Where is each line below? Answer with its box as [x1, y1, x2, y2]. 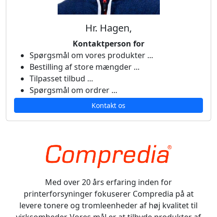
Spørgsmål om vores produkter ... [30, 50, 153, 61]
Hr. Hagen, [85, 21, 132, 34]
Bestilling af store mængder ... [30, 62, 139, 72]
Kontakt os [92, 101, 125, 110]
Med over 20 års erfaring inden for [45, 177, 172, 187]
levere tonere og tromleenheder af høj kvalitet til [19, 200, 198, 211]
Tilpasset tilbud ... [30, 73, 93, 84]
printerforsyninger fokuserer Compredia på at [23, 188, 194, 199]
